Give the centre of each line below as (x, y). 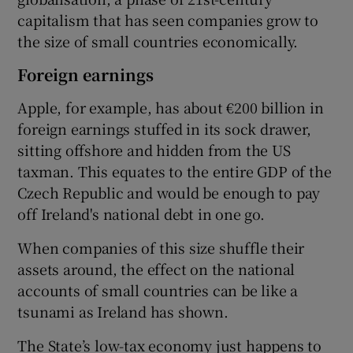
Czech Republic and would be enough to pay (169, 192)
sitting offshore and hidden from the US (154, 149)
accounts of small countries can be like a (158, 290)
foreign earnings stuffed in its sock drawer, (164, 128)
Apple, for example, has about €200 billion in (171, 107)
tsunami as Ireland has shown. (123, 311)
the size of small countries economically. (158, 41)
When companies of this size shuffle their (161, 247)
